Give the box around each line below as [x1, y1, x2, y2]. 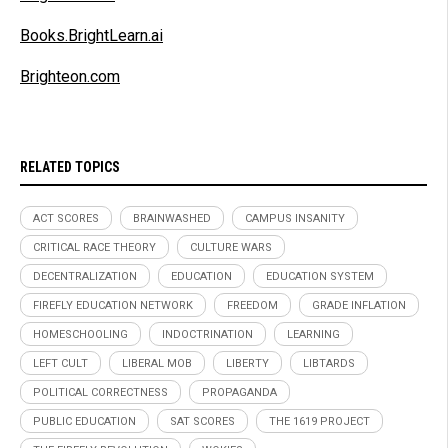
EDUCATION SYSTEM [266, 269, 374, 283]
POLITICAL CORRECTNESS [33, 385, 168, 399]
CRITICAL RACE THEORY [33, 240, 156, 254]
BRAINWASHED [133, 211, 211, 225]
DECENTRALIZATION [33, 269, 137, 283]
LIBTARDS [303, 356, 355, 370]
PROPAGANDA [202, 385, 277, 399]
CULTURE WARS [190, 240, 272, 254]
